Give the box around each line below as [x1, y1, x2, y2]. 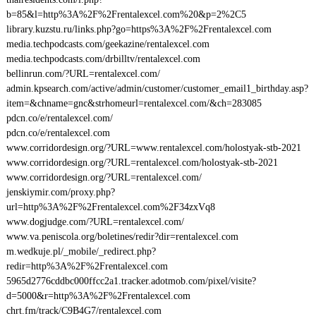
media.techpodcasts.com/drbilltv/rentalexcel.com [6, 54, 200, 64]
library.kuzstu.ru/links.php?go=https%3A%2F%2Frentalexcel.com [6, 24, 272, 35]
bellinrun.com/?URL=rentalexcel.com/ [6, 68, 160, 79]
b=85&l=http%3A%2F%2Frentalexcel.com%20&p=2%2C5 [6, 9, 246, 20]
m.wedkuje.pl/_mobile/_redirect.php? [6, 246, 156, 257]
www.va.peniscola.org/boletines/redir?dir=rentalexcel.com [6, 231, 238, 242]
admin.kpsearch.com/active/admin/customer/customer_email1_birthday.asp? [6, 83, 308, 94]
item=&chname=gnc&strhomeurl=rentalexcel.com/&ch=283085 [6, 98, 262, 109]
